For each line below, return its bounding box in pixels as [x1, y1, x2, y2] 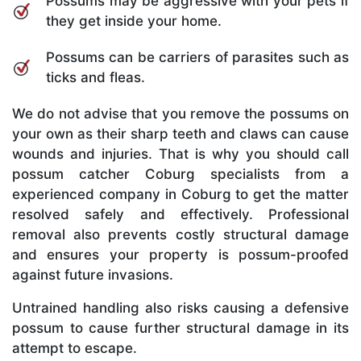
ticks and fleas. [46, 69, 145, 86]
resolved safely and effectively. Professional [12, 206, 349, 223]
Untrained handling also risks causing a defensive [12, 300, 349, 317]
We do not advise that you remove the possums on [12, 106, 349, 122]
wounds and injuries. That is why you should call [12, 146, 349, 163]
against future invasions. [12, 267, 173, 284]
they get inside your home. [46, 13, 222, 30]
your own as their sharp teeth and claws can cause [12, 126, 349, 143]
